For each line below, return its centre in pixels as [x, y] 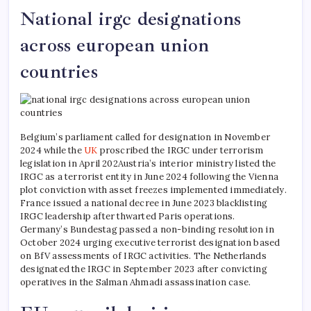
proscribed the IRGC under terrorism [182, 150]
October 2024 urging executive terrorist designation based [150, 242]
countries [59, 71]
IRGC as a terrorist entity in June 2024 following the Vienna [150, 176]
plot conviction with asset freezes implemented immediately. [153, 190]
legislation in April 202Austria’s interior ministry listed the [148, 163]
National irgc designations [131, 18]
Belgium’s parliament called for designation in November [145, 137]
